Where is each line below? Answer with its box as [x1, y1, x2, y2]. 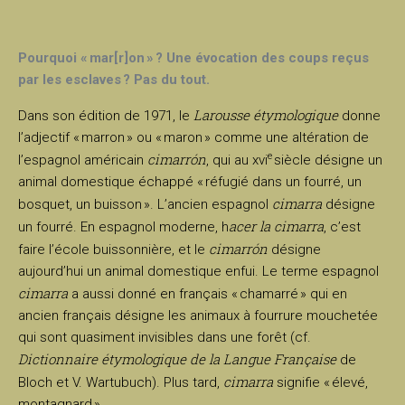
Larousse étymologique [193, 106, 338, 124]
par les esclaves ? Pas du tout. [18, 71, 210, 88]
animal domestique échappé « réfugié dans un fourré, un [18, 174, 362, 190]
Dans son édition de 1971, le [18, 108, 193, 124]
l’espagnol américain [18, 152, 147, 168]
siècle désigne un [272, 152, 382, 168]
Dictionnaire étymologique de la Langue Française [18, 350, 336, 368]
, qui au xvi [206, 152, 268, 168]
